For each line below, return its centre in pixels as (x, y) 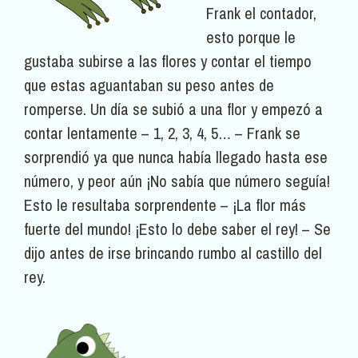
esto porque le (251, 38)
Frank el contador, (261, 14)
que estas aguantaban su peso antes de (149, 86)
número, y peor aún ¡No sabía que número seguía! (177, 181)
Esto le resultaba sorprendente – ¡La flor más (165, 205)
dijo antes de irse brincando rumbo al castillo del (173, 253)
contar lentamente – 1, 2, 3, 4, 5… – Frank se (162, 133)
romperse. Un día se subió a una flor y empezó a (173, 109)
